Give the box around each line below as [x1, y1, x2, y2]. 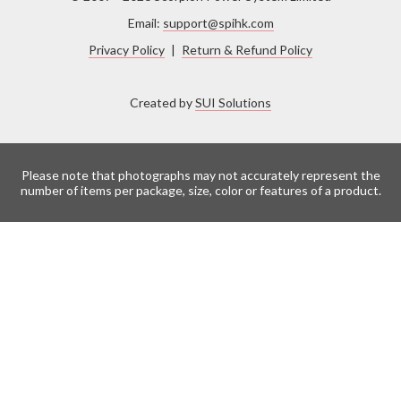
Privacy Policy [89, 42, 165, 57]
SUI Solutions [195, 95, 271, 110]
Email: [127, 15, 163, 30]
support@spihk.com [162, 15, 274, 30]
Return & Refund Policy [182, 42, 312, 57]
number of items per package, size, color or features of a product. [20, 183, 381, 198]
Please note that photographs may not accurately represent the [21, 167, 380, 183]
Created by [130, 95, 195, 110]
